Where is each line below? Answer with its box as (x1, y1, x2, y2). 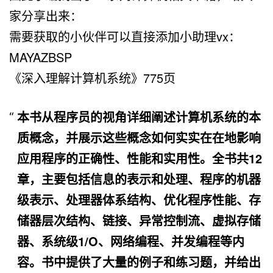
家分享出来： (9, 6, 82, 24)
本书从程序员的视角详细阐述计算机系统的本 (16, 107, 261, 126)
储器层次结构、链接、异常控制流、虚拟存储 (16, 211, 261, 229)
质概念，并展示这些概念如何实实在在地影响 (16, 128, 261, 146)
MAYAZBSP (9, 48, 72, 66)
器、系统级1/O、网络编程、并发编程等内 (16, 232, 244, 250)
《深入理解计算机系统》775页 (9, 68, 175, 87)
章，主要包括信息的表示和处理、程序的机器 (16, 169, 261, 188)
